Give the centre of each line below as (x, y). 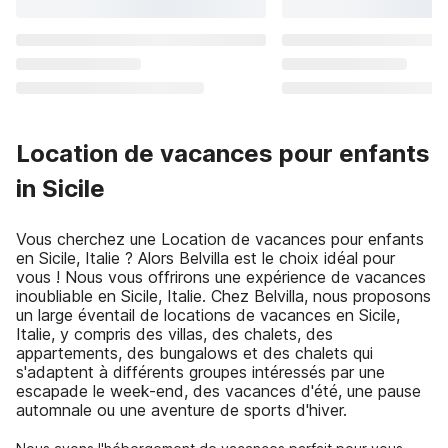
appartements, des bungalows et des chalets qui (194, 353)
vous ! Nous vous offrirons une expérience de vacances (221, 277)
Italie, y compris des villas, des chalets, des (174, 334)
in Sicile (60, 188)
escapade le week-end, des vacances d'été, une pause (218, 391)
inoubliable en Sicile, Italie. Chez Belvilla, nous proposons (223, 296)
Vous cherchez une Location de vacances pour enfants (220, 239)
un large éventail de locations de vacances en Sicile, (208, 315)
